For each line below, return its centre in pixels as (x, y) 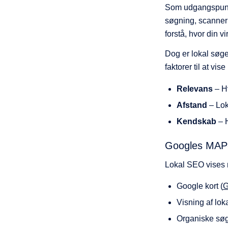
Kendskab (196, 121)
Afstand (192, 105)
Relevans (194, 89)
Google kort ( (199, 186)
